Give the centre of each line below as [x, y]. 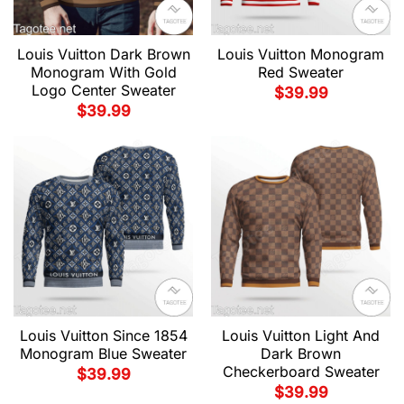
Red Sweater [301, 72]
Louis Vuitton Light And [301, 335]
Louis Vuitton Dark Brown [103, 54]
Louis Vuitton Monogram [301, 54]
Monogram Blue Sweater [103, 353]
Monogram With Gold [103, 72]
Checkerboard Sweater [301, 371]
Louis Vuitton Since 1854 [103, 335]
